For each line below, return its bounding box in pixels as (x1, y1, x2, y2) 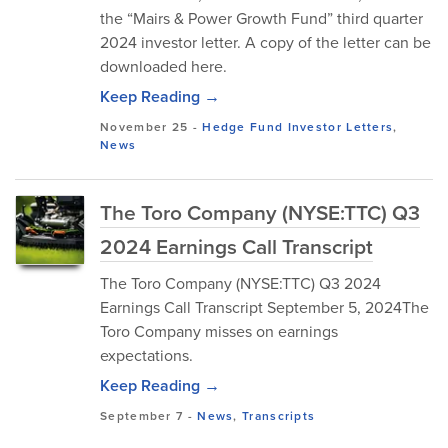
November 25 (100, 118, 189, 135)
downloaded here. (100, 55, 227, 77)
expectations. (100, 344, 193, 366)
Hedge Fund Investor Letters (202, 118, 394, 135)
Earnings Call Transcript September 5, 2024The (100, 296, 429, 318)
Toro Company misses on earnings (100, 320, 338, 342)
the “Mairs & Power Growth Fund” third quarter (100, 7, 423, 29)
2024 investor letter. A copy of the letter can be (100, 31, 431, 53)
